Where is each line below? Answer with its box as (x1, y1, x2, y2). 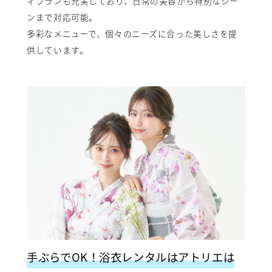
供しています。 (27, 44, 89, 56)
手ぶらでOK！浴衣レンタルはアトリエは (27, 249, 235, 265)
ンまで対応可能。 (27, 11, 98, 24)
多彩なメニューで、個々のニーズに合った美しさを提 (27, 27, 238, 40)
